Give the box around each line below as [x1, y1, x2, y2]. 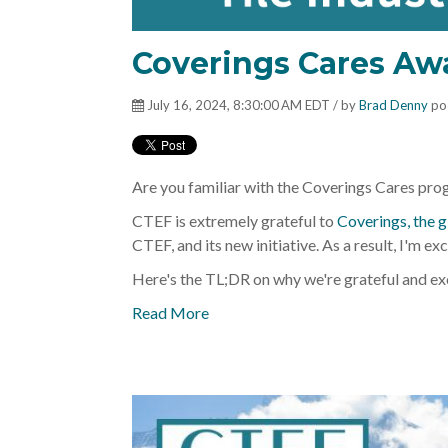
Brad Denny [359, 97, 428, 114]
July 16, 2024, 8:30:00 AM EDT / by [144, 97, 359, 114]
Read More [132, 303, 209, 323]
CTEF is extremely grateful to [132, 211, 337, 231]
